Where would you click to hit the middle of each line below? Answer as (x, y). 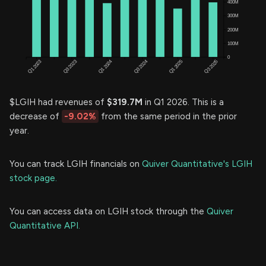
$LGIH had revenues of (58, 102)
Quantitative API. (45, 226)
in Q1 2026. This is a (183, 102)
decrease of (36, 117)
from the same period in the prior (168, 117)
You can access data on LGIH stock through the (108, 212)
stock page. (33, 178)
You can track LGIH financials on (76, 164)
